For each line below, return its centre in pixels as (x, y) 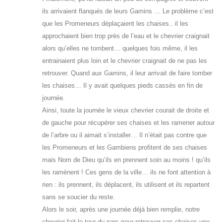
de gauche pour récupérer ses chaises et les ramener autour (128, 123)
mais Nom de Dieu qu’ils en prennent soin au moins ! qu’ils (126, 160)
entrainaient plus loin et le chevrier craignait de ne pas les (125, 61)
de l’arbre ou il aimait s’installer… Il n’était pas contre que (124, 135)
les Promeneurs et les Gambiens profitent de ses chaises (125, 148)
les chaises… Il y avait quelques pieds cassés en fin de (122, 86)
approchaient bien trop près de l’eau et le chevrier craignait (126, 36)
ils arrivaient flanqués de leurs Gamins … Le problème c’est (128, 11)
